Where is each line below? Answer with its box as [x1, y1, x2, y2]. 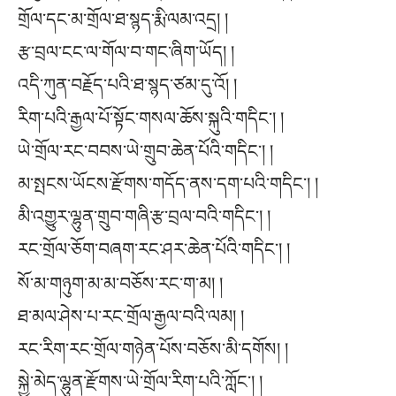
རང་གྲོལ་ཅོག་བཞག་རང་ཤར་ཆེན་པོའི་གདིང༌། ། [18, 240, 290, 260]
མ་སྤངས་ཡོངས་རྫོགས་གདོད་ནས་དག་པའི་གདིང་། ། [18, 174, 318, 194]
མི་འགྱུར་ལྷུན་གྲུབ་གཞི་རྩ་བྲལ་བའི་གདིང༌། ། [18, 207, 270, 227]
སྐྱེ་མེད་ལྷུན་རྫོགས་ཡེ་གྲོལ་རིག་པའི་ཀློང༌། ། [18, 371, 263, 392]
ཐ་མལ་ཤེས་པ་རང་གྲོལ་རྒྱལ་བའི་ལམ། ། [18, 306, 244, 326]
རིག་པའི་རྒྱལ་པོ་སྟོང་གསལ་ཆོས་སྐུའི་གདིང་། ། [18, 109, 284, 129]
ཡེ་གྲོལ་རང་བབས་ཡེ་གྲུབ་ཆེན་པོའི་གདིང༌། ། [18, 141, 273, 162]
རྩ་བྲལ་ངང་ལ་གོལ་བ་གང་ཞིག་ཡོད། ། [18, 42, 234, 62]
